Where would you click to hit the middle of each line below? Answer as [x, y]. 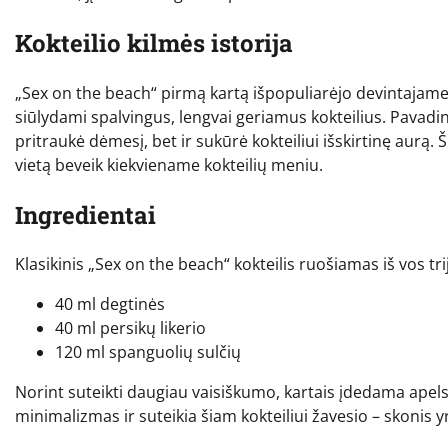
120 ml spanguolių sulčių [148, 352]
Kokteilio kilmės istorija [154, 42]
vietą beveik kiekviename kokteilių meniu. [169, 164]
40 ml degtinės [110, 304]
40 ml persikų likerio [130, 328]
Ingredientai [85, 214]
